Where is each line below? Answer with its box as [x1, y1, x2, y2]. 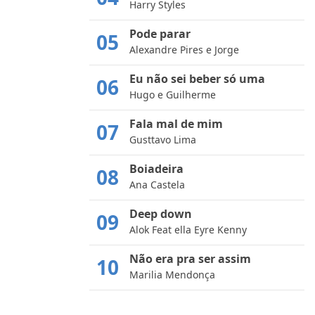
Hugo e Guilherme [129, 87, 216, 101]
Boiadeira [129, 160, 184, 176]
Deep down [129, 205, 192, 221]
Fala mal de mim [129, 115, 223, 131]
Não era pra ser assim [129, 250, 251, 266]
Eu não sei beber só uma [129, 70, 265, 86]
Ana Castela [129, 177, 185, 191]
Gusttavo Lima [129, 132, 196, 146]
